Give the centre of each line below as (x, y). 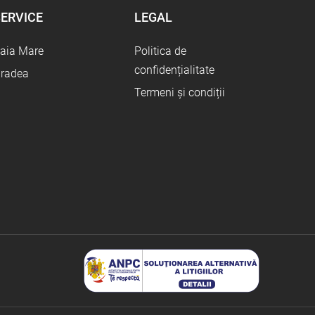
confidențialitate (175, 70)
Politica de (161, 51)
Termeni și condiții (180, 93)
